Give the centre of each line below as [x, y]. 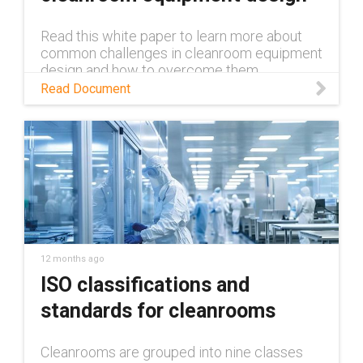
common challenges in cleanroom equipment [181, 53]
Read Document [85, 88]
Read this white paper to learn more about [171, 36]
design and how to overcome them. [151, 70]
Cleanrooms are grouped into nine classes [172, 352]
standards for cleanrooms [158, 310]
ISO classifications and [145, 284]
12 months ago [73, 258]
